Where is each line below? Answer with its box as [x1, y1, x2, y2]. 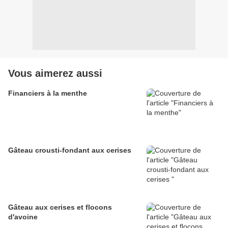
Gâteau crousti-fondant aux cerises [8, 146, 131, 155]
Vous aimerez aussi [8, 68, 102, 79]
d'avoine [8, 213, 38, 221]
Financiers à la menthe [8, 89, 87, 98]
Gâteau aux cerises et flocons [8, 203, 112, 212]
